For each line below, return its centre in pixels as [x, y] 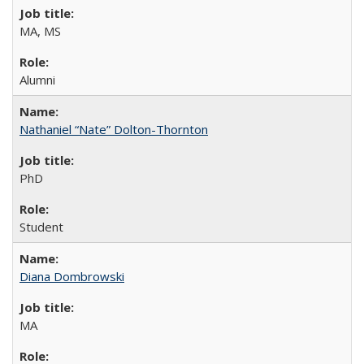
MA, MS [40, 30]
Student [41, 226]
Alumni [37, 79]
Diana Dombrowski [72, 276]
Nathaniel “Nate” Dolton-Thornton [114, 129]
